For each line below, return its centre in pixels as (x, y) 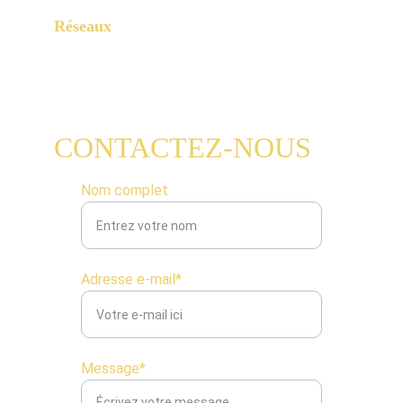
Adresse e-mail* (131, 279)
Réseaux (83, 26)
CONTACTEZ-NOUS (183, 148)
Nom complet (125, 190)
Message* (113, 368)
